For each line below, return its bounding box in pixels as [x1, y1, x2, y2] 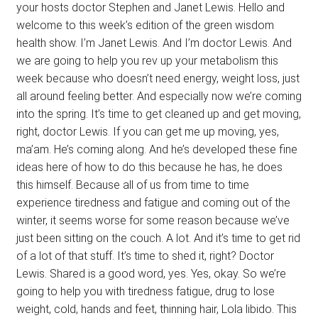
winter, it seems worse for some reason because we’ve [16, 214, 290, 228]
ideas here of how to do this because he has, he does [16, 160, 283, 175]
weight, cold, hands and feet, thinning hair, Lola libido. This [16, 302, 297, 317]
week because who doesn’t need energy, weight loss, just [16, 72, 300, 86]
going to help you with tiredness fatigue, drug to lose [16, 285, 275, 299]
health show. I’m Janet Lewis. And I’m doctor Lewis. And [16, 36, 292, 50]
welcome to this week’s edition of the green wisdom [16, 18, 274, 33]
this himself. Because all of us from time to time [16, 178, 249, 192]
